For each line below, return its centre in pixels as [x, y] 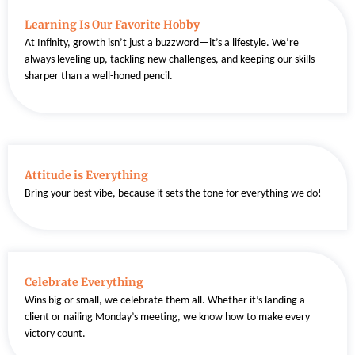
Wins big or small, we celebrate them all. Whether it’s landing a [165, 301]
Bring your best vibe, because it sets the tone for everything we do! [173, 193]
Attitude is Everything [86, 175]
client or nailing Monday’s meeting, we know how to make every [167, 318]
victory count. [55, 334]
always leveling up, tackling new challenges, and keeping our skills [170, 60]
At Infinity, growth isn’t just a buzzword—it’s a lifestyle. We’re [162, 44]
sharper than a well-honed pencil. [99, 77]
